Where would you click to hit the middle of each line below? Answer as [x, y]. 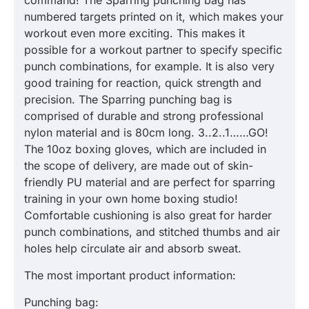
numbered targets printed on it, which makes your [154, 17]
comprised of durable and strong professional [144, 116]
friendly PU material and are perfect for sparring [150, 182]
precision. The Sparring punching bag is [128, 99]
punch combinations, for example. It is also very [149, 66]
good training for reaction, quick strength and [143, 83]
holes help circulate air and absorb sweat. [133, 248]
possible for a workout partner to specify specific [153, 50]
